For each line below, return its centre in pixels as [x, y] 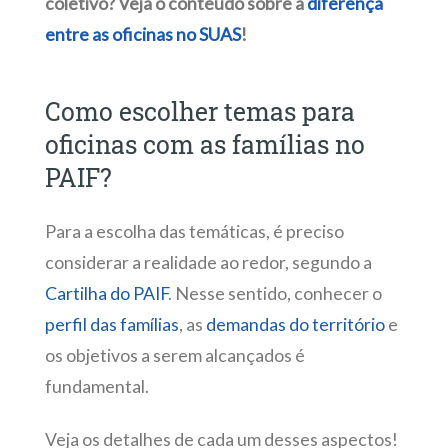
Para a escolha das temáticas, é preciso [194, 231]
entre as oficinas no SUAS [142, 34]
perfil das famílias [111, 324]
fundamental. [98, 386]
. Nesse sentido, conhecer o [274, 293]
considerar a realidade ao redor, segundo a [208, 262]
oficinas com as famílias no [204, 144]
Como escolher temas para [199, 111]
